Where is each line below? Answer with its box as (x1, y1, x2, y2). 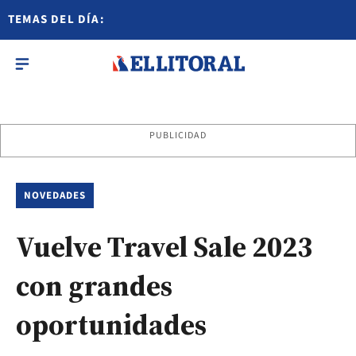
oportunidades (16, 305, 207, 344)
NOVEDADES (24, 188, 87, 203)
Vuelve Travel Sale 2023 (16, 227, 312, 266)
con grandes (16, 266, 172, 305)
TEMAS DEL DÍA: (8, 11, 105, 28)
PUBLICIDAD (149, 129, 207, 142)
